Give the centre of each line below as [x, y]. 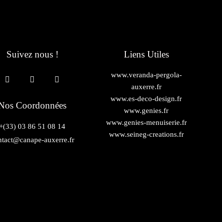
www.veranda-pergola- [146, 75]
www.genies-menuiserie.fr [146, 122]
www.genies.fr [146, 110]
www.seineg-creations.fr [146, 134]
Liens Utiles [146, 54]
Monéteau [32, 166]
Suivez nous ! [32, 54]
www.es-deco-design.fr [146, 98]
